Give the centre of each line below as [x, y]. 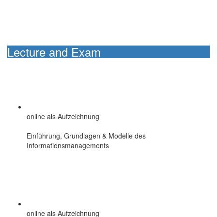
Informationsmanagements [68, 145]
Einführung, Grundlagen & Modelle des [86, 135]
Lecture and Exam [54, 51]
